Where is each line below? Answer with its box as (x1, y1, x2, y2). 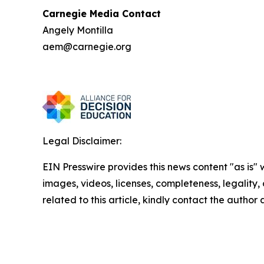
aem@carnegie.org (42, 41, 131, 53)
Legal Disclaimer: (42, 135, 121, 147)
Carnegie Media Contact (42, 8, 161, 20)
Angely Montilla (42, 24, 113, 37)
